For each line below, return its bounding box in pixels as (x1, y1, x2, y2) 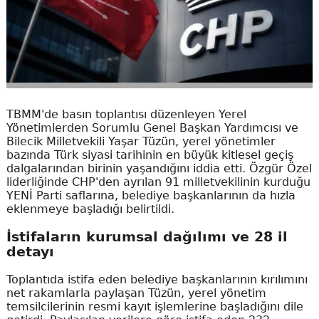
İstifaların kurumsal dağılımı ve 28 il (6, 229, 288, 244)
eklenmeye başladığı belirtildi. (6, 202, 174, 216)
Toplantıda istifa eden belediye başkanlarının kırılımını (6, 272, 308, 286)
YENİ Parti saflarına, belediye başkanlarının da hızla (6, 189, 296, 203)
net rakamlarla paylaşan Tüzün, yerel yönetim (6, 286, 266, 300)
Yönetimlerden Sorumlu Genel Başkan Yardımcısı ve (6, 121, 298, 135)
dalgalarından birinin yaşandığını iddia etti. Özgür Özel (6, 162, 312, 176)
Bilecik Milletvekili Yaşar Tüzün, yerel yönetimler (6, 135, 276, 149)
